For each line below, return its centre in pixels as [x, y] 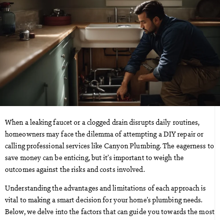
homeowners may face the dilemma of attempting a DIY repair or [104, 133]
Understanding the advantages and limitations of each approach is [106, 188]
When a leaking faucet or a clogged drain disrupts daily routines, [102, 122]
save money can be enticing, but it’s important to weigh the [94, 157]
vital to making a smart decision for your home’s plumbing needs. [104, 200]
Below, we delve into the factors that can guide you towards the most [110, 211]
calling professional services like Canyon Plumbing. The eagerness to [110, 145]
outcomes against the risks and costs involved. [75, 169]
